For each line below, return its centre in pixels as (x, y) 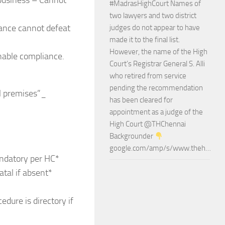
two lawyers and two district (153, 16)
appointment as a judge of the (156, 112)
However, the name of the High (158, 52)
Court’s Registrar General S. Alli (157, 64)
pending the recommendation (156, 88)
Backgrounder (132, 136)
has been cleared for (141, 100)
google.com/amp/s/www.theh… (160, 148)
